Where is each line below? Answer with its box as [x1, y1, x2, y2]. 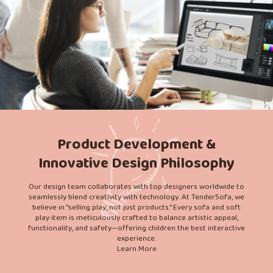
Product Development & [57, 132, 216, 158]
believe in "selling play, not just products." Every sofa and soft [32, 201, 241, 215]
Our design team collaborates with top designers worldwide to [29, 180, 244, 194]
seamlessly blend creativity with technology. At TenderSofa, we [29, 191, 244, 205]
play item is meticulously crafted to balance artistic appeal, [35, 211, 238, 225]
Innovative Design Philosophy [38, 151, 235, 177]
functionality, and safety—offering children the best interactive [28, 222, 245, 236]
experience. [117, 232, 156, 246]
